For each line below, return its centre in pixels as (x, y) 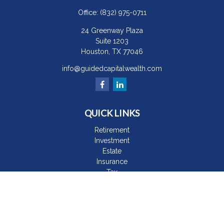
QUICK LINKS (112, 113)
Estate (112, 151)
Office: (89, 12)
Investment (112, 140)
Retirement (112, 130)
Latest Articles (112, 203)
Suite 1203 (112, 41)
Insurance (112, 161)
